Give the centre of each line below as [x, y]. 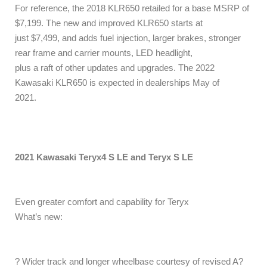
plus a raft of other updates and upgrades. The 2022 [115, 68]
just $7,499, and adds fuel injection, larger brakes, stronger [128, 38]
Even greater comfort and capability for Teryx [102, 202]
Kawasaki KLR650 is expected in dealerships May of [117, 83]
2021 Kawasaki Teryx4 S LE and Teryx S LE [104, 157]
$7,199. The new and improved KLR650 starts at [109, 23]
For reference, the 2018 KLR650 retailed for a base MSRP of [132, 8]
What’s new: [39, 217]
